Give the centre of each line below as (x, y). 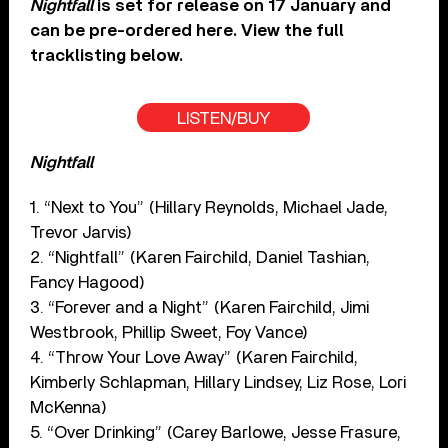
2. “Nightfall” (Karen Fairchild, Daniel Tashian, (200, 257)
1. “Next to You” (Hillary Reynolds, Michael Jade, (209, 207)
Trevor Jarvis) (81, 232)
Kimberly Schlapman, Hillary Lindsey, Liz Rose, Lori (218, 382)
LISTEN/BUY (224, 118)
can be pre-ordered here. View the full (187, 30)
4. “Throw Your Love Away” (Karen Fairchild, (194, 357)
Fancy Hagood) (88, 282)
